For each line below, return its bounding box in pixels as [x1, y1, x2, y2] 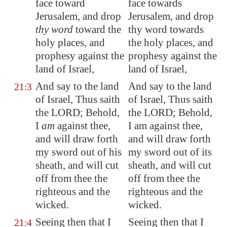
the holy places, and [128, 36, 213, 49]
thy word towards [128, 23, 204, 35]
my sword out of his [35, 146, 122, 158]
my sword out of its [128, 146, 212, 158]
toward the [73, 23, 121, 35]
